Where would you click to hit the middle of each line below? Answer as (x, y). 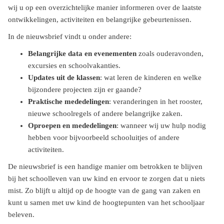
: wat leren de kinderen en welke (151, 77)
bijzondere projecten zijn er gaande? (85, 89)
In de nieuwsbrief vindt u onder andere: (70, 36)
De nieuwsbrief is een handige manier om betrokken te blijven (105, 166)
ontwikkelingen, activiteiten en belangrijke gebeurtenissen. (100, 19)
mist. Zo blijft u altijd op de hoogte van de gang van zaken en (104, 190)
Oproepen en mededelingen (72, 125)
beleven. (21, 214)
